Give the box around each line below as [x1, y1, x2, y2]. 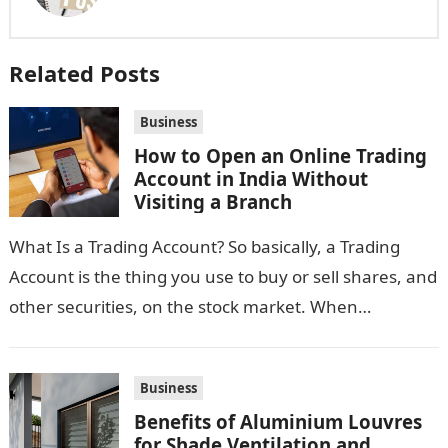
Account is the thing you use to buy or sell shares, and [8, 265, 437, 288]
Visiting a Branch [133, 189, 292, 214]
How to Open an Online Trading [133, 143, 427, 168]
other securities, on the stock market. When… [8, 295, 371, 318]
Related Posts [8, 58, 160, 88]
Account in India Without [133, 166, 368, 191]
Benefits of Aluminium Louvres [133, 409, 422, 434]
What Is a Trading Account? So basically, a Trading [8, 235, 400, 258]
